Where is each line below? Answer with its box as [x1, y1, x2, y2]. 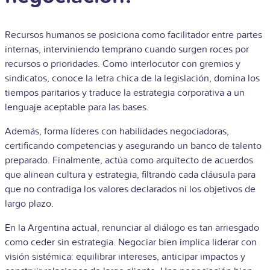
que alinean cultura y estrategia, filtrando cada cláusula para [5, 168, 256, 181]
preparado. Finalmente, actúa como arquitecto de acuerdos [5, 154, 253, 166]
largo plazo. [5, 197, 54, 210]
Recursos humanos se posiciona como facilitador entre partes [5, 28, 262, 41]
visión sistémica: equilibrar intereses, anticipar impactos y [5, 250, 245, 263]
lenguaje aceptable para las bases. [5, 101, 151, 113]
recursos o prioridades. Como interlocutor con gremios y [5, 57, 240, 70]
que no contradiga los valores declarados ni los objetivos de [5, 183, 256, 195]
